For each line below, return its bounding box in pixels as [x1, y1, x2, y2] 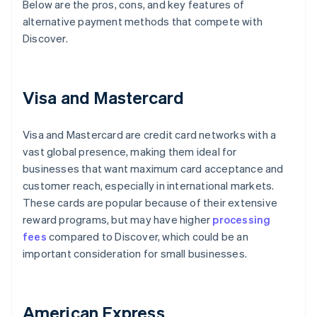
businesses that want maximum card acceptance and [23, 161, 284, 176]
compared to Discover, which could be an [46, 229, 248, 244]
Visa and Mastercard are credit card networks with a [23, 127, 277, 142]
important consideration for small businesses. [23, 246, 248, 261]
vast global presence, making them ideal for [23, 144, 237, 159]
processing [212, 212, 271, 227]
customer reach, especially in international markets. [23, 178, 275, 193]
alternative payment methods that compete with [23, 14, 263, 29]
